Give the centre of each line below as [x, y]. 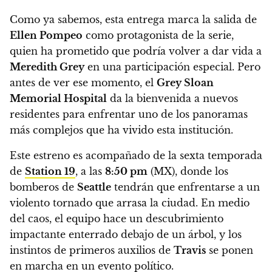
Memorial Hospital [58, 98]
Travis [190, 250]
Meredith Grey [47, 66]
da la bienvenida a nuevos [172, 98]
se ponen [229, 250]
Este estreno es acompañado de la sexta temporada [136, 155]
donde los [203, 171]
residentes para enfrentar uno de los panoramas [129, 114]
